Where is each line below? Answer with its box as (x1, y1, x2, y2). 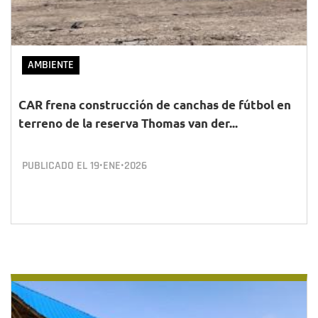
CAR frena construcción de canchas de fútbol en (18, 97, 291, 112)
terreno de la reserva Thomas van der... (18, 116, 238, 131)
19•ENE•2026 (90, 158, 147, 173)
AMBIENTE (28, 57, 74, 72)
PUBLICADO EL (22, 158, 90, 173)
